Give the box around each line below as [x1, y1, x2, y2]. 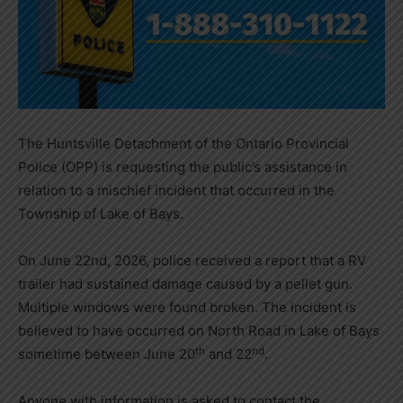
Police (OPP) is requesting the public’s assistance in [18, 158, 347, 176]
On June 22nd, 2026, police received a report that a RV [18, 252, 366, 270]
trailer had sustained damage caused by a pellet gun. [18, 275, 353, 293]
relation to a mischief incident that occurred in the [18, 182, 335, 200]
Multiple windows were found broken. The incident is [18, 299, 356, 317]
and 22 [205, 345, 252, 363]
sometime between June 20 [18, 345, 195, 363]
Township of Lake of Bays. [18, 205, 184, 223]
